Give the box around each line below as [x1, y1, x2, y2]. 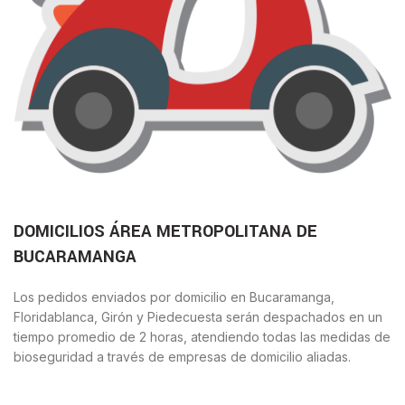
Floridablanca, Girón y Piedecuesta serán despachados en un [14, 308, 382, 325]
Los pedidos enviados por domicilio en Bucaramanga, [14, 288, 334, 305]
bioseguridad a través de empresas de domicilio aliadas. [14, 348, 351, 364]
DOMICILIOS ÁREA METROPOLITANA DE [14, 219, 317, 243]
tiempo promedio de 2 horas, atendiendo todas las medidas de [14, 328, 391, 344]
